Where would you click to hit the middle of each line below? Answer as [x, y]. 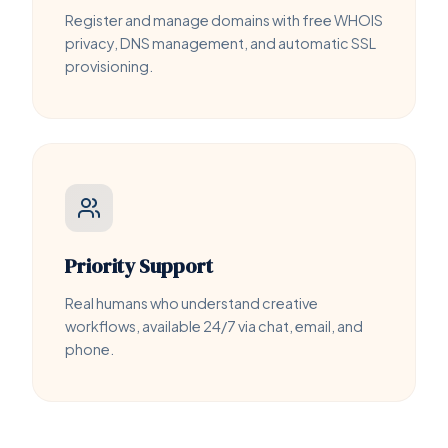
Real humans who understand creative [191, 302]
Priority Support [139, 265]
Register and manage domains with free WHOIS [224, 19]
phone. [89, 348]
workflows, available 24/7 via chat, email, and [214, 325]
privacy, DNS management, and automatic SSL [220, 42]
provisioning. [109, 65]
